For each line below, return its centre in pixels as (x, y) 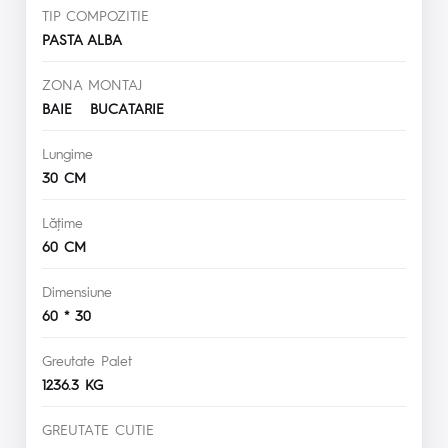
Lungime (67, 153)
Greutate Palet (87, 360)
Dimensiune (77, 291)
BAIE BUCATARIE (109, 108)
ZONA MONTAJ (92, 84)
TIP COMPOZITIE (95, 15)
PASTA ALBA (87, 39)
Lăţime (62, 222)
